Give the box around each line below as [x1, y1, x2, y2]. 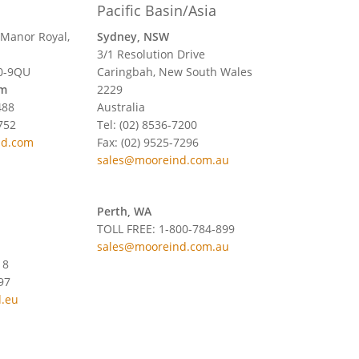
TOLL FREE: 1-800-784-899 [97, 220, 236, 236]
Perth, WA [97, 203, 152, 219]
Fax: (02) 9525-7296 [97, 134, 200, 150]
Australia [97, 99, 146, 115]
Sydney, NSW [97, 28, 170, 44]
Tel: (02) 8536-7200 [97, 116, 198, 132]
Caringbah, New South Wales [97, 63, 253, 79]
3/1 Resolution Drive [97, 46, 206, 62]
